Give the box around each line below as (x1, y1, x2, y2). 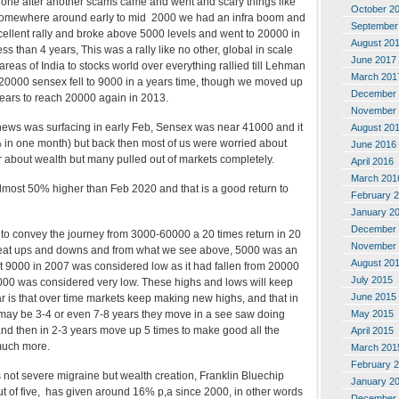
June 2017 (351, 53, 396, 65)
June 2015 (351, 290, 396, 302)
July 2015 (351, 273, 393, 285)
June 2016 (351, 138, 396, 150)
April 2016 (351, 155, 394, 167)
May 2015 (351, 307, 394, 319)
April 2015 (351, 324, 394, 336)
